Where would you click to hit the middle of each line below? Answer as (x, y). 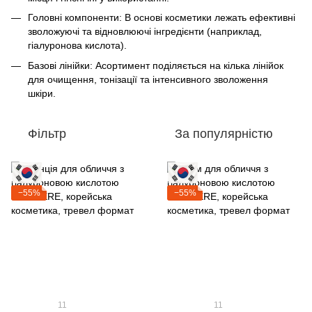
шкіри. (43, 93)
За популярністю (224, 134)
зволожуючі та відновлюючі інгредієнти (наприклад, (145, 32)
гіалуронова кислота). (77, 46)
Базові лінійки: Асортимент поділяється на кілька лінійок (156, 65)
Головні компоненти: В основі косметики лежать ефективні (162, 18)
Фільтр (47, 134)
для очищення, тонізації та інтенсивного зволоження (148, 79)
